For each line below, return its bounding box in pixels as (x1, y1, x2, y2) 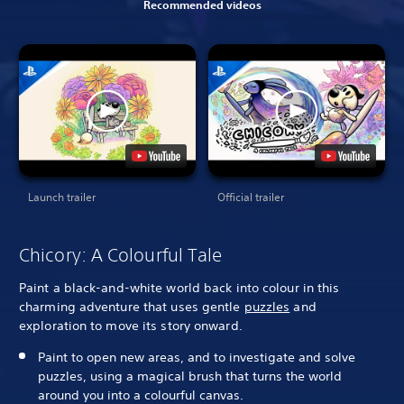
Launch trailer (28, 189, 96, 206)
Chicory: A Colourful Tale (19, 244, 223, 266)
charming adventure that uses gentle (19, 298, 244, 316)
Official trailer (217, 189, 284, 206)
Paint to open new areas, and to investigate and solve (38, 349, 355, 366)
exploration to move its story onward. (19, 317, 243, 335)
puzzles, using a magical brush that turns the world (38, 368, 342, 385)
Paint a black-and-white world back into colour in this (19, 280, 340, 297)
